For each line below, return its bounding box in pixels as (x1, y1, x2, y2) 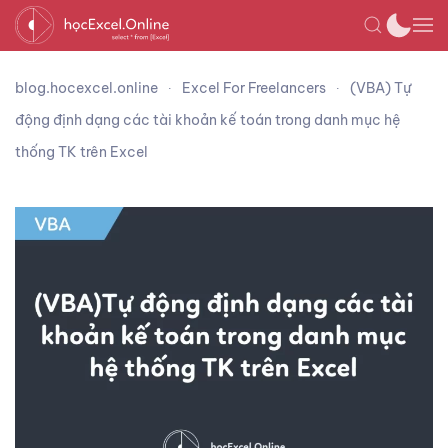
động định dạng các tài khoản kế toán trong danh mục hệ (15, 111, 401, 129)
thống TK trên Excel (15, 143, 148, 161)
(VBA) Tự (350, 79, 411, 97)
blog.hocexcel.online (15, 79, 158, 97)
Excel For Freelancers (182, 79, 326, 97)
